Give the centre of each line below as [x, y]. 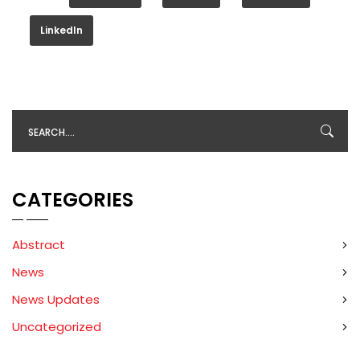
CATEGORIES [73, 200]
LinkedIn [61, 30]
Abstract [39, 245]
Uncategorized [57, 327]
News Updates [56, 299]
